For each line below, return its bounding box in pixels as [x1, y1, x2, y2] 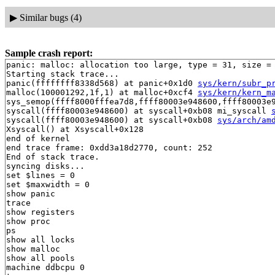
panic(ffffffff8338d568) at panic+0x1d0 [6, 79, 198, 88]
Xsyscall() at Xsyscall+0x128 [6, 125, 144, 134]
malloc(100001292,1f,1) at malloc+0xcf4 [6, 88, 198, 98]
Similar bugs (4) [19, 12, 82, 23]
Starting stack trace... [6, 69, 119, 79]
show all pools [6, 254, 75, 263]
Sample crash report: [5, 48, 93, 59]
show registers [6, 207, 75, 217]
